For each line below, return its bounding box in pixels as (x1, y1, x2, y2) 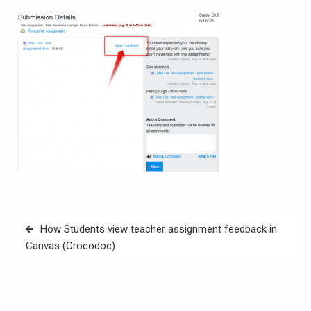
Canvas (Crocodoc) (25, 239, 115, 252)
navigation (14, 235, 81, 253)
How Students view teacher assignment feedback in (40, 222, 277, 235)
